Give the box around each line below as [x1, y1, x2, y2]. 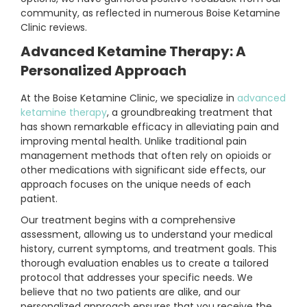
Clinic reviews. [21, 21, 87, 35]
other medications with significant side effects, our [21, 163, 266, 177]
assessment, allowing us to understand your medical [21, 228, 273, 242]
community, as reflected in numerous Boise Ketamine [21, 6, 280, 21]
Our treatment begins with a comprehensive [21, 213, 236, 228]
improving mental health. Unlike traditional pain [21, 134, 247, 149]
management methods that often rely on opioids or [21, 149, 271, 163]
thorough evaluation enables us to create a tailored [21, 256, 269, 271]
